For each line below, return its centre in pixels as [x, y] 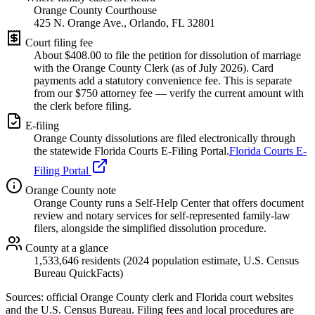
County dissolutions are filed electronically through [181, 138]
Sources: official [43, 297]
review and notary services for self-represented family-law [162, 215]
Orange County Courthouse [95, 10]
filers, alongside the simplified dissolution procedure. [150, 228]
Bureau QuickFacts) [78, 273]
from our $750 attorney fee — [100, 93]
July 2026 [221, 67]
